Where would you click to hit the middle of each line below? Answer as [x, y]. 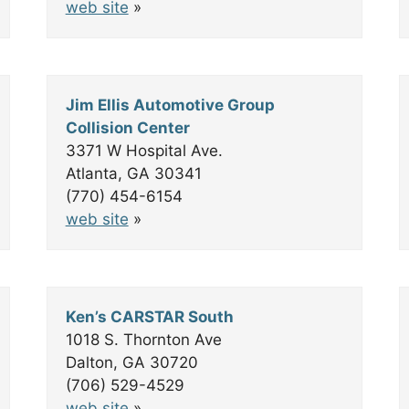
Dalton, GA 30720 [131, 362]
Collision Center [127, 128]
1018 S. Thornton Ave [143, 340]
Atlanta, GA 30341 [133, 173]
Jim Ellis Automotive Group [170, 105]
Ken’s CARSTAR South [149, 317]
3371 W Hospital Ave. [144, 151]
